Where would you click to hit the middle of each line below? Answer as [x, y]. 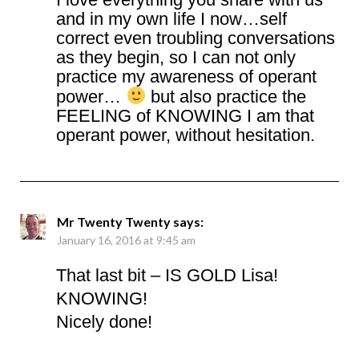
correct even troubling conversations [196, 38]
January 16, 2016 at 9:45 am [126, 240]
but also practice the [226, 96]
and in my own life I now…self [171, 18]
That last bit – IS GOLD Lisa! [167, 275]
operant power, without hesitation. [186, 135]
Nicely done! [104, 321]
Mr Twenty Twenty [114, 221]
